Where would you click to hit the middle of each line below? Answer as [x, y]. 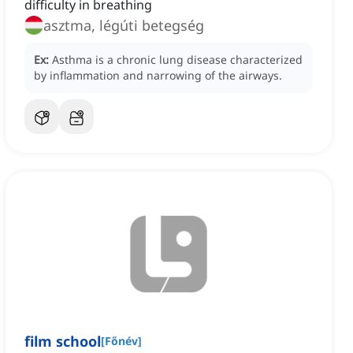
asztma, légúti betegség [124, 26]
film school [63, 342]
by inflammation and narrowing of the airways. [158, 76]
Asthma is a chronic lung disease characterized [177, 60]
